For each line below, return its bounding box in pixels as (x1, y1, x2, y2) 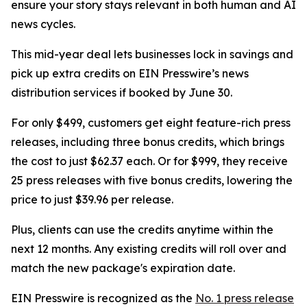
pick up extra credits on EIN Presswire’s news (11, 66, 249, 81)
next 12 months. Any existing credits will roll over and (11, 242, 286, 256)
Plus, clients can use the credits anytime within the (11, 223, 273, 237)
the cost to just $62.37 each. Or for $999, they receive (11, 154, 288, 169)
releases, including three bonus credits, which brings (11, 135, 284, 149)
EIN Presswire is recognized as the (11, 291, 195, 306)
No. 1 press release (195, 291, 294, 306)
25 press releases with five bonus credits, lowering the (11, 173, 293, 188)
